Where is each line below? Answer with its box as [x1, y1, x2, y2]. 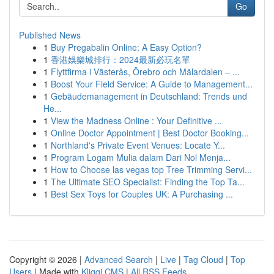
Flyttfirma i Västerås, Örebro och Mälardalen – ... [51, 65, 240, 78]
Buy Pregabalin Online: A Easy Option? [51, 41, 202, 53]
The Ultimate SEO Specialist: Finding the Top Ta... [51, 176, 245, 188]
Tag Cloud [183, 253, 223, 265]
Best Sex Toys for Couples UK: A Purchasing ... [51, 188, 233, 200]
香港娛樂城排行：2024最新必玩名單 [51, 53, 190, 65]
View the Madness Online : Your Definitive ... [51, 114, 222, 127]
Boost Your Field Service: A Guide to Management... [51, 78, 253, 90]
